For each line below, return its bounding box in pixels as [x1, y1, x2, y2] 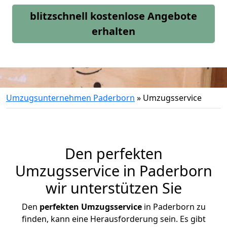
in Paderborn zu [141, 201, 206, 212]
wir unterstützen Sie [45, 178, 182, 198]
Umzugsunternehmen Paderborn [6, 92, 135, 103]
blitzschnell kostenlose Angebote [30, 9, 197, 23]
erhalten [92, 24, 135, 38]
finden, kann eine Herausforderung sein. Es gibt [21, 213, 206, 224]
